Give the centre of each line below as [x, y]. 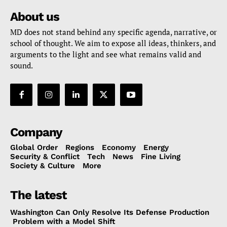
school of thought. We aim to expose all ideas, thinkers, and [113, 43]
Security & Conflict [45, 156]
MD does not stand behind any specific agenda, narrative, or [113, 32]
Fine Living [161, 156]
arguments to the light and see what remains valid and [106, 54]
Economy [119, 147]
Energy [156, 147]
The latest [38, 195]
